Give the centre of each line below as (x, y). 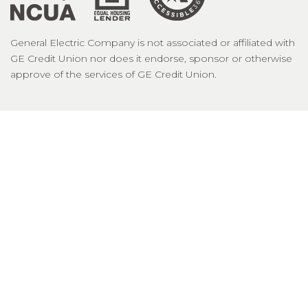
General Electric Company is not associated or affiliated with (153, 43)
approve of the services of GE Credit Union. (113, 74)
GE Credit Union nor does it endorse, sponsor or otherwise (151, 58)
